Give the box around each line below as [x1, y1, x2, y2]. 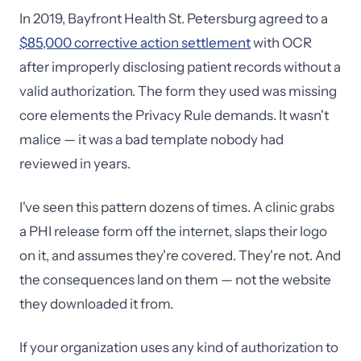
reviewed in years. [19, 156, 131, 172]
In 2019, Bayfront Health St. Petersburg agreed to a [19, 10, 328, 27]
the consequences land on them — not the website [19, 272, 331, 288]
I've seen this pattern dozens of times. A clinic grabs [19, 199, 334, 215]
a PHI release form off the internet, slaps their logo [19, 223, 327, 239]
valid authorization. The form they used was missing [19, 83, 337, 99]
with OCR [251, 35, 312, 51]
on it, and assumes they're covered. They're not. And [19, 247, 341, 263]
